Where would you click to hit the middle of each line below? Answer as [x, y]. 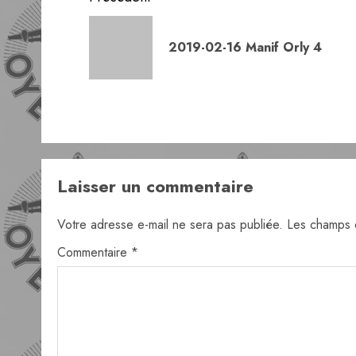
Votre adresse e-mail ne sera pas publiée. [170, 224]
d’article [129, 27]
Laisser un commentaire [155, 186]
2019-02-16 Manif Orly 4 [245, 47]
